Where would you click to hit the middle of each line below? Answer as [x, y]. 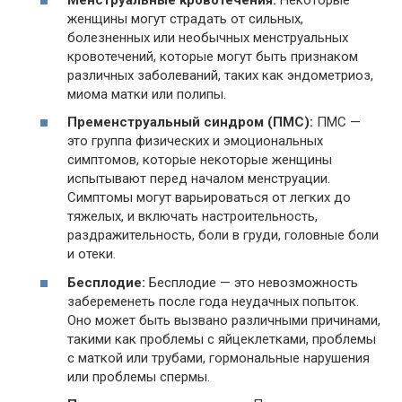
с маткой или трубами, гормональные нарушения [218, 358]
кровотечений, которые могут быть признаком [213, 56]
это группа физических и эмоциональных [195, 141]
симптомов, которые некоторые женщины [200, 160]
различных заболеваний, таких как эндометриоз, [220, 75]
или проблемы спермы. [139, 376]
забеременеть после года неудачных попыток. [213, 301]
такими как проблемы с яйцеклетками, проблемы [222, 339]
